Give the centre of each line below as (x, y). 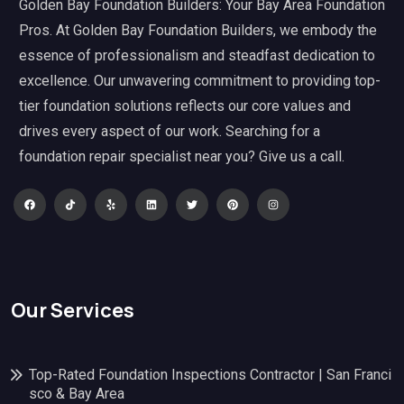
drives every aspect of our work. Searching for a (170, 132)
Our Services (73, 310)
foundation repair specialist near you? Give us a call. (182, 157)
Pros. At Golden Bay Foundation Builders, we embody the (198, 31)
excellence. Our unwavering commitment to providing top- (200, 81)
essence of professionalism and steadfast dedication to (197, 56)
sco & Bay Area (77, 393)
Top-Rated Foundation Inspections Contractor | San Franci (210, 374)
